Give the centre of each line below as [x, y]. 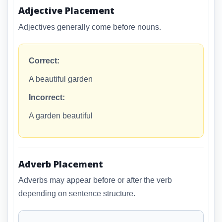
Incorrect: [47, 97]
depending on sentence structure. [77, 194]
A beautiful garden [61, 79]
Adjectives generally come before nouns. [90, 27]
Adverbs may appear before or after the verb [95, 180]
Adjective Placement [66, 11]
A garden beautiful [61, 115]
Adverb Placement [61, 164]
